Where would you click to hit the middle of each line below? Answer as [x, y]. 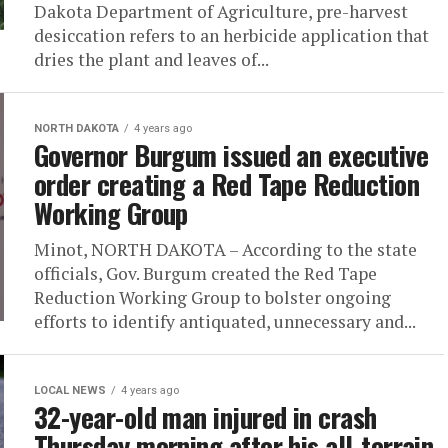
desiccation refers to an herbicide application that [231, 35]
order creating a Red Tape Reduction [226, 184]
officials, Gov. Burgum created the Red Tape [205, 273]
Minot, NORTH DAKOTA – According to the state [225, 249]
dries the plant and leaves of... [151, 59]
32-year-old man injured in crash [205, 417]
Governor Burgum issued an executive [231, 155]
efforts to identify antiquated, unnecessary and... [225, 321]
